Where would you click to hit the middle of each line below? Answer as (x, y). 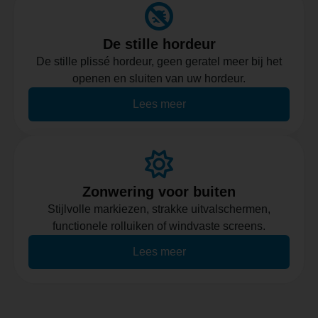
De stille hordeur (159, 44)
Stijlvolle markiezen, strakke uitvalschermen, (159, 209)
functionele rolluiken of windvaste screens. (159, 226)
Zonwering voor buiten (159, 191)
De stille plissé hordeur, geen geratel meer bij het (159, 61)
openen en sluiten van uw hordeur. (159, 78)
